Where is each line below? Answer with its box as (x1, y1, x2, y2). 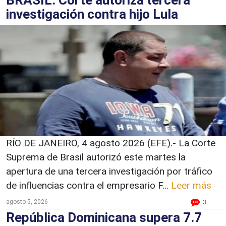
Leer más (171, 179, 211, 191)
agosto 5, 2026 (6, 198, 48, 205)
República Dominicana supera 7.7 (6, 209, 202, 225)
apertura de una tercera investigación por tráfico (6, 165, 212, 177)
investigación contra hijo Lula (6, 6, 178, 22)
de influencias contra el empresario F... (6, 179, 171, 191)
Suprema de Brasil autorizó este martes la (6, 151, 186, 163)
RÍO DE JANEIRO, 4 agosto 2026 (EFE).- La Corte (6, 137, 215, 149)
